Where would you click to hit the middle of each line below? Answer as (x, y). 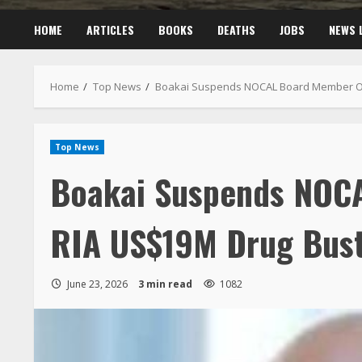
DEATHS (236, 21)
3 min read (165, 276)
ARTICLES (110, 21)
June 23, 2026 (97, 276)
